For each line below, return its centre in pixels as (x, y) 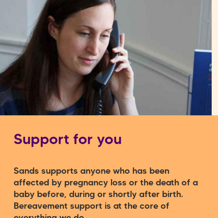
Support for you (68, 140)
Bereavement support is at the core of (91, 206)
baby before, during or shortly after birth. (98, 194)
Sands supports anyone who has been (91, 171)
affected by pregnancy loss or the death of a (106, 183)
